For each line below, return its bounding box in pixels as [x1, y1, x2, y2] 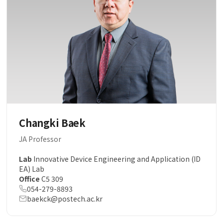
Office [19, 173, 40, 184]
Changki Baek [19, 115, 86, 130]
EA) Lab [19, 163, 45, 174]
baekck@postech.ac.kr [27, 193, 103, 204]
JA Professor [19, 133, 62, 144]
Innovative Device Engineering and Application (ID [32, 153, 201, 164]
